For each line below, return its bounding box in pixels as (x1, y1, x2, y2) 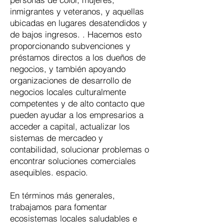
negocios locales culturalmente (10, 86, 126, 97)
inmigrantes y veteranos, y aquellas (10, 6, 144, 16)
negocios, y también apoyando (10, 63, 125, 74)
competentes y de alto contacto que (10, 98, 144, 108)
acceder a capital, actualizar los (10, 121, 130, 131)
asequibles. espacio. (10, 167, 88, 177)
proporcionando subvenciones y (10, 40, 130, 51)
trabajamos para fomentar (10, 201, 107, 212)
